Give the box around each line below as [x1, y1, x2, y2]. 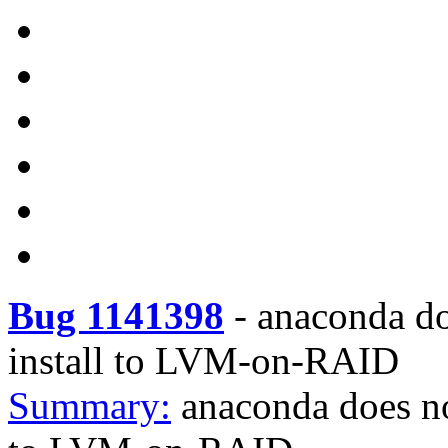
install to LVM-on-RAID [8, 339, 399, 382]
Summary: [8, 384, 171, 427]
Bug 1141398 [8, 294, 224, 337]
